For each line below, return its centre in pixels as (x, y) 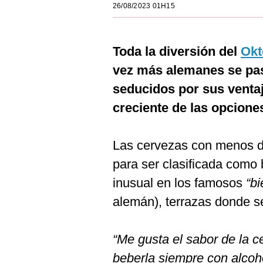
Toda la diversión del (177, 51)
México (38, 82)
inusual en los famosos (179, 183)
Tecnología (34, 152)
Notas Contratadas (48, 246)
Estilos (37, 12)
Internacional (49, 129)
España (39, 106)
